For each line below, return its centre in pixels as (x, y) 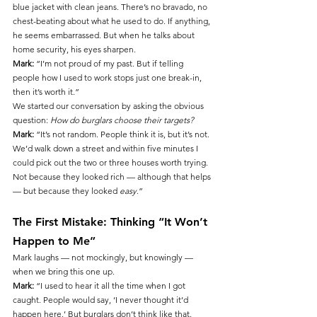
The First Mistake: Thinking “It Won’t (112, 221)
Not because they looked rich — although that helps (113, 176)
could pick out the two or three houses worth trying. (111, 162)
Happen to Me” (54, 241)
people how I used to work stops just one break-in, (108, 77)
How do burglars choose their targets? (122, 120)
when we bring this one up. (64, 271)
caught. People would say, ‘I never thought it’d (102, 299)
